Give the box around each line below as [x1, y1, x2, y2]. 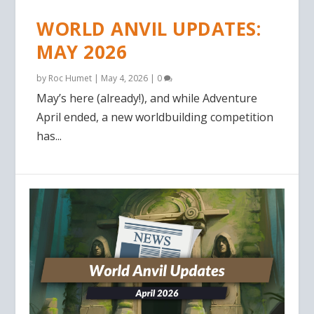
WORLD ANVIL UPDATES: [36, 16, 261, 42]
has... [36, 128, 62, 144]
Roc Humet [48, 72, 93, 85]
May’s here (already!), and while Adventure [36, 90, 258, 107]
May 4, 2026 [101, 72, 149, 85]
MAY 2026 [36, 39, 128, 65]
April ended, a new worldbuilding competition [36, 109, 274, 125]
